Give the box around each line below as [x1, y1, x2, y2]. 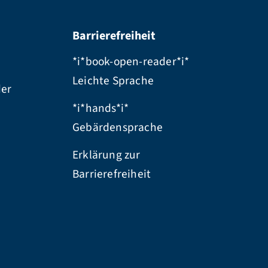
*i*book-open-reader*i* [72, 53, 190, 70]
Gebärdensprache [72, 118, 163, 136]
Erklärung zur [72, 146, 141, 163]
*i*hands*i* [72, 99, 129, 117]
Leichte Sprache [72, 72, 154, 89]
